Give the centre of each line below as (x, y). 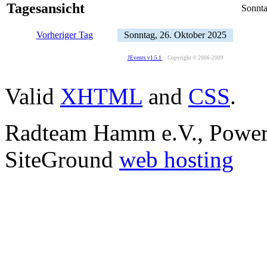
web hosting (176, 160)
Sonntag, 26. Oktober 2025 (175, 35)
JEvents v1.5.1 (145, 58)
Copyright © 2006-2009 (195, 58)
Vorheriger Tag (64, 35)
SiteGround (62, 160)
